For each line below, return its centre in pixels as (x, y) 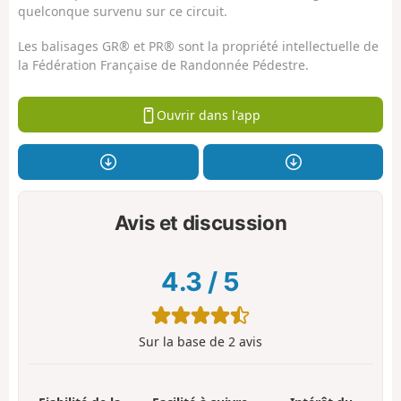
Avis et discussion (200, 222)
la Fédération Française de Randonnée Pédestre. (163, 64)
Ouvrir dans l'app (208, 115)
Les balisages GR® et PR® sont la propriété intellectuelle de (198, 46)
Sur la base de (183, 342)
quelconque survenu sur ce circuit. (123, 12)
